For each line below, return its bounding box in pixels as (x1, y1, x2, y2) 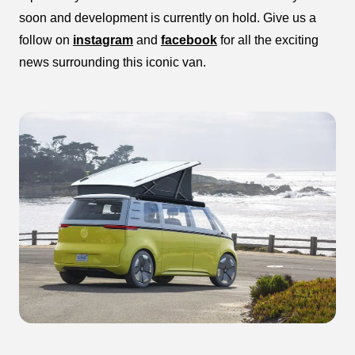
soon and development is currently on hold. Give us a (19, 11, 316, 25)
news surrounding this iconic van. (19, 55, 206, 70)
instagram (73, 33, 133, 48)
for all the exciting (217, 33, 319, 48)
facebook (161, 33, 217, 48)
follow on (19, 33, 73, 48)
